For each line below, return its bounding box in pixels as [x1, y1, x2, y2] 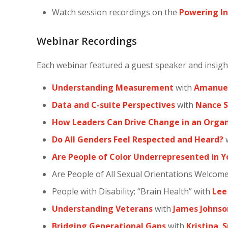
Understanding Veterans [52, 203, 153, 214]
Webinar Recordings [37, 34, 137, 48]
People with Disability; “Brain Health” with [52, 186, 212, 197]
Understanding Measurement [52, 82, 174, 93]
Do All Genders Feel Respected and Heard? [52, 134, 223, 145]
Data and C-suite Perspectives [52, 99, 175, 110]
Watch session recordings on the [52, 7, 179, 18]
